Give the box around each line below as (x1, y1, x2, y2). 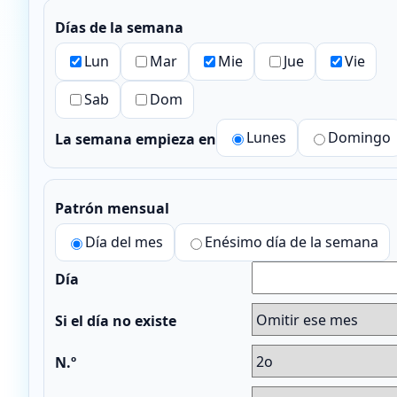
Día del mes (85, 232, 163, 253)
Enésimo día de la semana (205, 232, 378, 253)
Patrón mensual (55, 198, 169, 219)
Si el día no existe (55, 311, 176, 331)
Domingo (328, 128, 391, 148)
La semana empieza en (55, 129, 216, 150)
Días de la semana (55, 18, 183, 38)
